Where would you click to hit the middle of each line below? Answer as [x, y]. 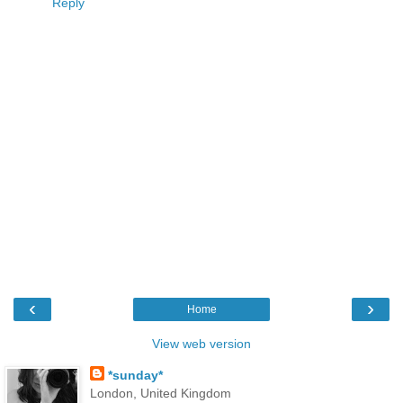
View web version [201, 343]
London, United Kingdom [160, 393]
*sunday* [135, 375]
